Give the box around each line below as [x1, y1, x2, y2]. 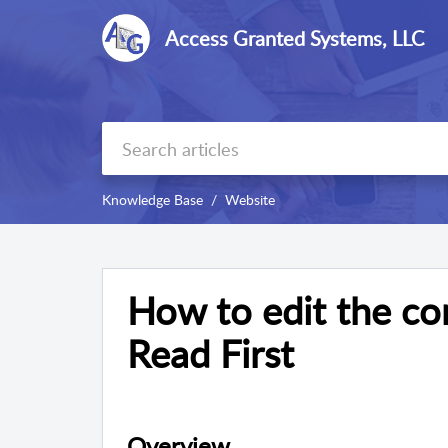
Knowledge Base [102, 190, 203, 210]
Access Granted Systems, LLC [165, 24, 424, 52]
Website [225, 190, 275, 210]
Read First [127, 327, 294, 380]
